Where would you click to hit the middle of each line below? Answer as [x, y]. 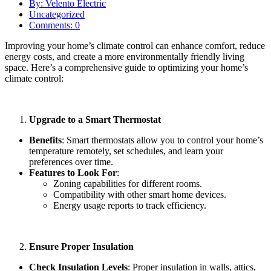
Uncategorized [57, 14]
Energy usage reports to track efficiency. [130, 205]
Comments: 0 [54, 25]
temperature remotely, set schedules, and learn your [126, 151]
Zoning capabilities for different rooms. [128, 183]
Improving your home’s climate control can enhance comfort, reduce [135, 45]
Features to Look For [73, 172]
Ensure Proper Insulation [81, 246]
